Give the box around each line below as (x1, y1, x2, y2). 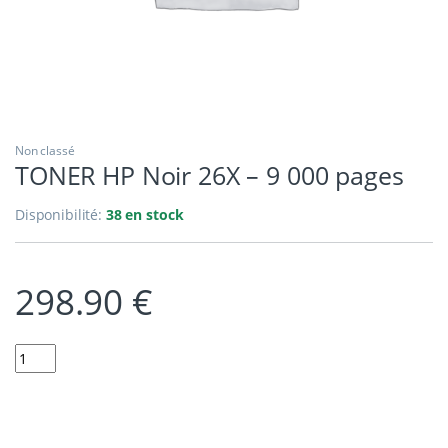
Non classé (15, 142, 75, 160)
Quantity (14, 342, 74, 362)
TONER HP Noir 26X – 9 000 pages (15, 158, 404, 193)
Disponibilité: (15, 205, 106, 225)
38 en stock (105, 205, 184, 225)
